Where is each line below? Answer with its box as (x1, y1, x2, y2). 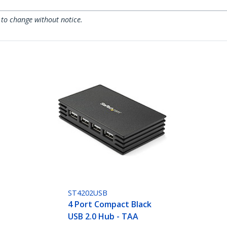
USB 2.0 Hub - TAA (68, 211, 139, 222)
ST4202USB (68, 188, 108, 198)
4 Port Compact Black (68, 199, 152, 210)
